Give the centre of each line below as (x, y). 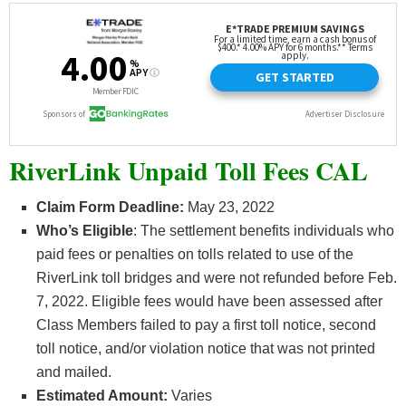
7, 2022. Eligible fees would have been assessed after (209, 302)
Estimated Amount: (102, 396)
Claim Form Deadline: (110, 208)
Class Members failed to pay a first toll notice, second (206, 325)
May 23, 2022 (229, 208)
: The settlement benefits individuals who (264, 231)
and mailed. (74, 372)
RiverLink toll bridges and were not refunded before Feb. (217, 278)
